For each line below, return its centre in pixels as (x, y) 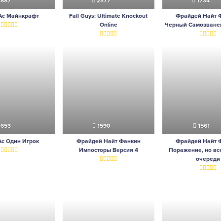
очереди (208, 159)
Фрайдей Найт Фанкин (108, 141)
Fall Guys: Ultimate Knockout (109, 16)
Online (108, 25)
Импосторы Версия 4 (108, 150)
